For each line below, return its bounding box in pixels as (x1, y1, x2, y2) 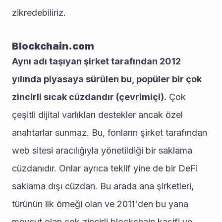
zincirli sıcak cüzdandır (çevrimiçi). (12, 92, 166, 102)
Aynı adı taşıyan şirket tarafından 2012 (12, 56, 181, 66)
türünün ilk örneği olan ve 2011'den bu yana (12, 199, 188, 209)
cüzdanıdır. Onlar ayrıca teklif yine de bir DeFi (12, 163, 198, 173)
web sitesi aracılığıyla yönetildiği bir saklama (12, 145, 192, 156)
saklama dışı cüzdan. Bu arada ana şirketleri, (12, 181, 194, 191)
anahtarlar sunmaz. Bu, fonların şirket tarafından (12, 127, 207, 138)
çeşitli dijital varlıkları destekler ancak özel (12, 110, 183, 120)
